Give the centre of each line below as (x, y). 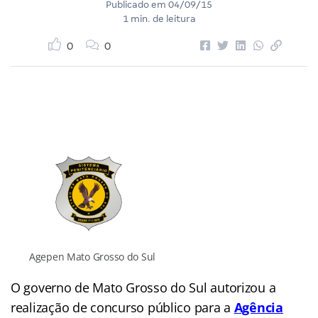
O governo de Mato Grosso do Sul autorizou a (143, 288)
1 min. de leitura (159, 18)
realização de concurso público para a (122, 308)
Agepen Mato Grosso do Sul (92, 257)
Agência (258, 308)
